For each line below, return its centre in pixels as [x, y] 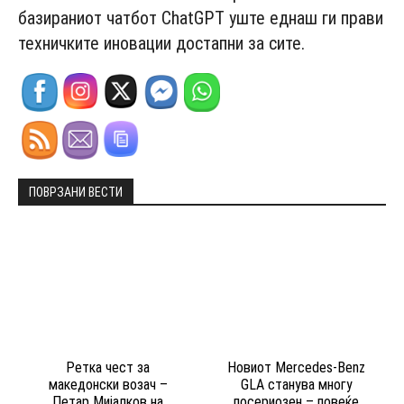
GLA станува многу [296, 385]
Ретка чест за [108, 368]
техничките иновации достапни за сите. [161, 44]
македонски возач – [108, 385]
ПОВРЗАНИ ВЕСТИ [76, 193]
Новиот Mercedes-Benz [296, 368]
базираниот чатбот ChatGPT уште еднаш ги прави [201, 18]
